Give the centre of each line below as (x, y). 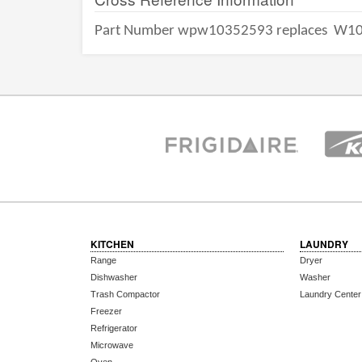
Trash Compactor (125, 294)
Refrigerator (114, 328)
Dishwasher (114, 277)
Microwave (112, 345)
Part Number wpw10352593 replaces (213, 31)
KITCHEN (112, 244)
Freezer (106, 311)
